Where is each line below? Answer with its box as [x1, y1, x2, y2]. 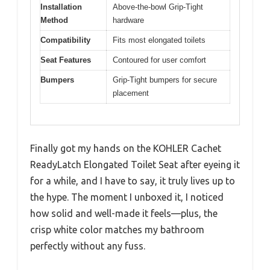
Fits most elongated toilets [113, 36, 206, 45]
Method [40, 16, 68, 25]
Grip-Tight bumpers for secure [113, 75, 217, 85]
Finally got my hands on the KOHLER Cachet [30, 142, 221, 154]
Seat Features [40, 55, 91, 65]
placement [113, 89, 149, 98]
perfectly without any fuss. [30, 240, 145, 251]
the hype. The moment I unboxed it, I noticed [30, 191, 224, 202]
